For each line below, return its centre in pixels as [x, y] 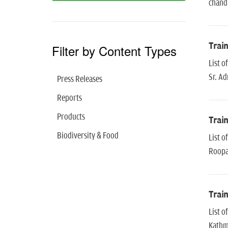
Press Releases [80, 79]
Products [71, 117]
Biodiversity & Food [88, 136]
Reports [69, 98]
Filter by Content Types [114, 51]
